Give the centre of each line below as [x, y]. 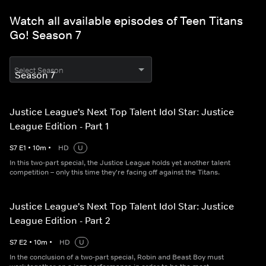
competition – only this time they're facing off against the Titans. [115, 172]
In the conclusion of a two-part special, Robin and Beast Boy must [117, 257]
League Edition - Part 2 [60, 221]
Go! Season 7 [45, 35]
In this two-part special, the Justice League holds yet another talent [120, 163]
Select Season [39, 71]
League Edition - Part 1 [59, 126]
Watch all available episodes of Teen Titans [126, 21]
